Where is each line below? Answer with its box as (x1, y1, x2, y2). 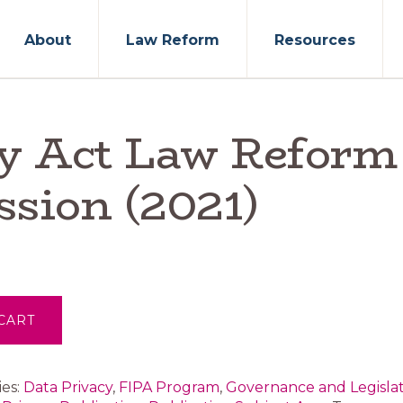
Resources (274, 31, 355, 49)
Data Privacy (23, 379, 112, 396)
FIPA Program (119, 379, 219, 396)
